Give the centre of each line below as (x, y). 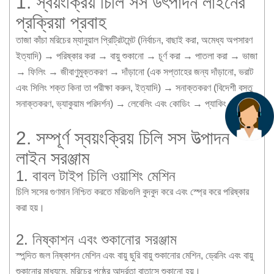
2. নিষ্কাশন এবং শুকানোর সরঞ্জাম (96, 239)
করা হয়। (30, 207)
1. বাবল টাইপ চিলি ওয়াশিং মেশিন (96, 176)
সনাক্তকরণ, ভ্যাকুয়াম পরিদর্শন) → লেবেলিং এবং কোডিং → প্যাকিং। (124, 103)
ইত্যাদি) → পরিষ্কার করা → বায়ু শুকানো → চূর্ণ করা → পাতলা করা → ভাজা (137, 56)
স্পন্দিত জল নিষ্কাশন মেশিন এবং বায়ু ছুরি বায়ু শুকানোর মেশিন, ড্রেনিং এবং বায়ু (135, 255)
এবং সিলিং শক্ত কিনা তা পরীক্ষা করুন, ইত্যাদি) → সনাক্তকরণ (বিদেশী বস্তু (134, 87)
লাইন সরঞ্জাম (53, 158)
